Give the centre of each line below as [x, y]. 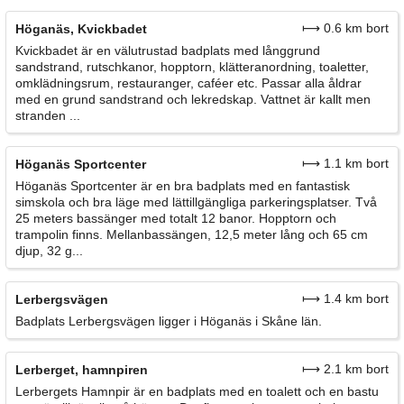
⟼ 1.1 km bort [345, 164]
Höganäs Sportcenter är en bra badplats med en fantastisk [183, 186]
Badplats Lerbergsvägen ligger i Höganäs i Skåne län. [169, 321]
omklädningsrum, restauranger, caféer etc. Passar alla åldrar [188, 83]
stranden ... [48, 116]
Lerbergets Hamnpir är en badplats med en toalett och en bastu [197, 392]
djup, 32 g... [49, 251]
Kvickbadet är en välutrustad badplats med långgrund [168, 51]
